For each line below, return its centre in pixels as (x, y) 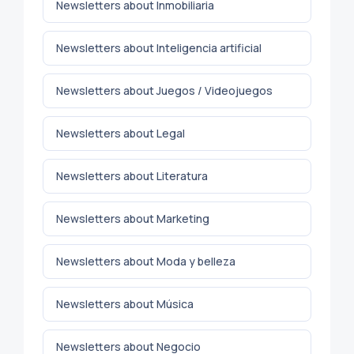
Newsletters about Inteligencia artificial (159, 47)
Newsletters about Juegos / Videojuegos (164, 90)
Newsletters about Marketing (133, 218)
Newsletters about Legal (121, 133)
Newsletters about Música (125, 303)
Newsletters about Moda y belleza (146, 261)
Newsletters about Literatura (132, 175)
